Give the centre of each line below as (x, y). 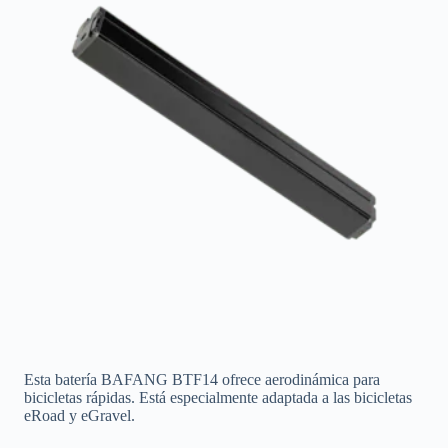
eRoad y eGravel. (79, 415)
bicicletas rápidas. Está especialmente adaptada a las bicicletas (218, 397)
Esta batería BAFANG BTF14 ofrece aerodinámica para (202, 379)
